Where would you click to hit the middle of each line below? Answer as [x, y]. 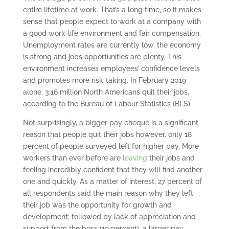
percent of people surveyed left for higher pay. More [111, 146]
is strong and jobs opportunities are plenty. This [102, 57]
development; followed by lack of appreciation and [109, 217]
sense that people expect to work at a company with [112, 22]
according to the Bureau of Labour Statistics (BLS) [106, 104]
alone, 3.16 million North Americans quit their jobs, [106, 92]
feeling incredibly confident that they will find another [112, 170]
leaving [135, 158]
